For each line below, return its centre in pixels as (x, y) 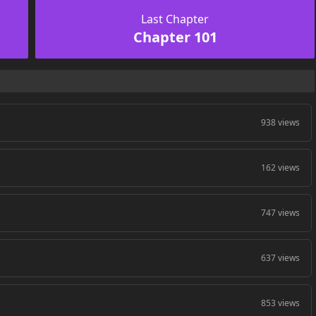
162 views (281, 167)
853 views (281, 303)
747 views (281, 212)
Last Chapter (175, 19)
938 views (281, 122)
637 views (281, 257)
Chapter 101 (175, 37)
